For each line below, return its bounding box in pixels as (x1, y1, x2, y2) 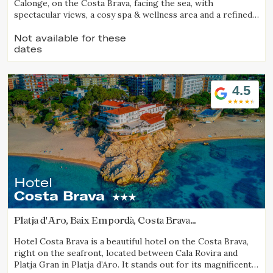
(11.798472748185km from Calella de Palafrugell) (14, 225, 240, 237)
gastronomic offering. (14, 21, 104, 32)
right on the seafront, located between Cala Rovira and (14, 247, 238, 259)
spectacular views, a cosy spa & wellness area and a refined (14, 9, 252, 21)
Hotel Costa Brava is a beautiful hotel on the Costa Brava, (14, 236, 249, 247)
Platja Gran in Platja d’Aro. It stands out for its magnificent (14, 259, 252, 271)
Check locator (108, 23, 165, 34)
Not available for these (14, 32, 126, 44)
